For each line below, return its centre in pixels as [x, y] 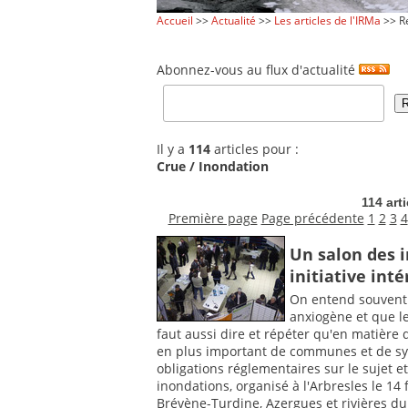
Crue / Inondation [213, 167]
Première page [213, 218]
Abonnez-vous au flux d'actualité [258, 69]
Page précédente [312, 218]
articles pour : [255, 149]
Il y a [173, 149]
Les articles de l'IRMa [327, 20]
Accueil [175, 20]
